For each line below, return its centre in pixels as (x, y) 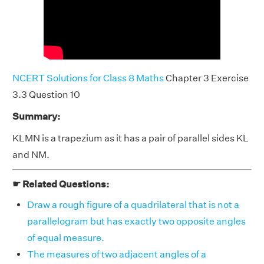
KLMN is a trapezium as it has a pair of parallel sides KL (131, 138)
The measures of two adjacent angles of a (117, 255)
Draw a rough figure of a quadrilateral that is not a (133, 205)
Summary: (36, 117)
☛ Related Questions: (61, 184)
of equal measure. (66, 238)
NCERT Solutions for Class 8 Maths (88, 78)
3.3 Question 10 (46, 95)
